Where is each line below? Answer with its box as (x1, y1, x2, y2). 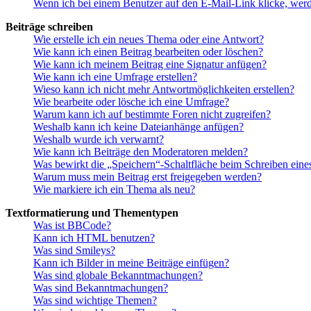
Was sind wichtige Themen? (33, 294, 157, 307)
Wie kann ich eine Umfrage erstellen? (33, 71, 197, 83)
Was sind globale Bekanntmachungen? (33, 269, 203, 282)
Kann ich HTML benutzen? (33, 232, 155, 244)
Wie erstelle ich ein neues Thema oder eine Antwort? (33, 33, 264, 46)
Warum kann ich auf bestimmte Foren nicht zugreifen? (33, 108, 271, 121)
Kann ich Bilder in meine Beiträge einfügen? (33, 257, 229, 269)
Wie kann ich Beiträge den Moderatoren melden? (33, 146, 248, 158)
